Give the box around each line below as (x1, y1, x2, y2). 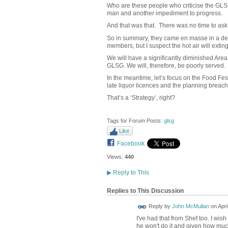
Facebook (117, 140, 145, 148)
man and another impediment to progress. (106, 10, 222, 17)
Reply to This (111, 169, 149, 177)
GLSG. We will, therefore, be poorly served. (106, 62, 225, 69)
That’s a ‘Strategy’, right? (106, 94, 175, 102)
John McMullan (172, 203, 209, 210)
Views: (106, 154, 123, 160)
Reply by (147, 203, 172, 210)
